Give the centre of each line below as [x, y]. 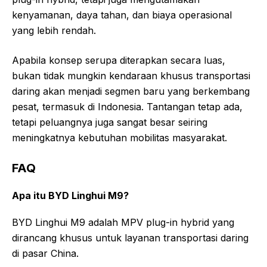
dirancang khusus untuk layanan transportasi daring [130, 237]
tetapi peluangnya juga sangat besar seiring [110, 122]
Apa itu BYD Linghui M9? [70, 195]
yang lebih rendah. [54, 30]
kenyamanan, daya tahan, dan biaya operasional [122, 15]
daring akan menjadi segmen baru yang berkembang [131, 91]
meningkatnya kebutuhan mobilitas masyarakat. [119, 137]
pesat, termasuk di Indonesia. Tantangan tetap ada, [127, 106]
